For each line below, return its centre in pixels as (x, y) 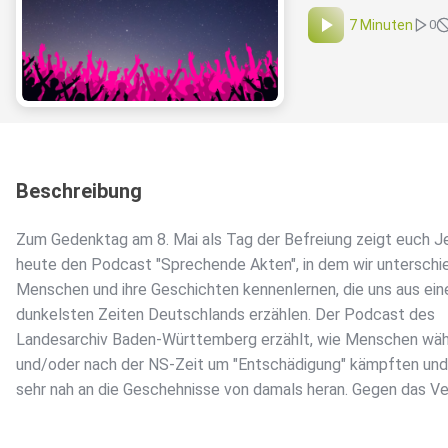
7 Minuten (381, 25)
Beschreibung (79, 191)
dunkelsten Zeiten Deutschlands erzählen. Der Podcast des (225, 315)
